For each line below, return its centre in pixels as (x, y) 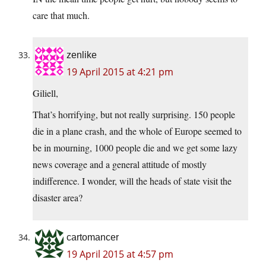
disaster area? (58, 198)
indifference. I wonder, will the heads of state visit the (132, 181)
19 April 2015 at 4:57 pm (120, 254)
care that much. (61, 15)
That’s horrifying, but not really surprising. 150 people (134, 115)
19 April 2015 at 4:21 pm (120, 72)
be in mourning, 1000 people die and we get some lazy (135, 148)
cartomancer (93, 237)
